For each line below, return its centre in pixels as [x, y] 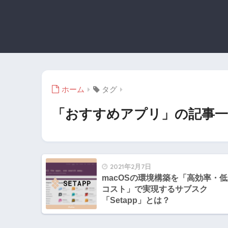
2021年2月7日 [131, 167]
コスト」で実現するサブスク [155, 189]
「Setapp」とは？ [136, 201]
